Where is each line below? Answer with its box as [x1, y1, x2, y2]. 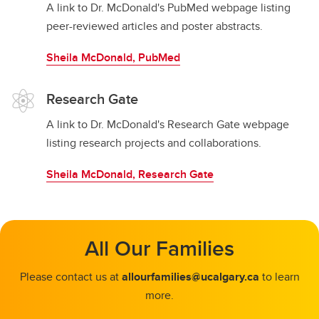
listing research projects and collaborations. [46, 134, 261, 151]
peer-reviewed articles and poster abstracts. [46, 17, 263, 34]
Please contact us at [19, 268, 122, 285]
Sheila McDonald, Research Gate [46, 165, 214, 182]
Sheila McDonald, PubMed [46, 48, 180, 66]
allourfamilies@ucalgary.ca [121, 268, 259, 285]
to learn [258, 268, 300, 285]
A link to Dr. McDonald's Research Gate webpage [46, 115, 289, 132]
